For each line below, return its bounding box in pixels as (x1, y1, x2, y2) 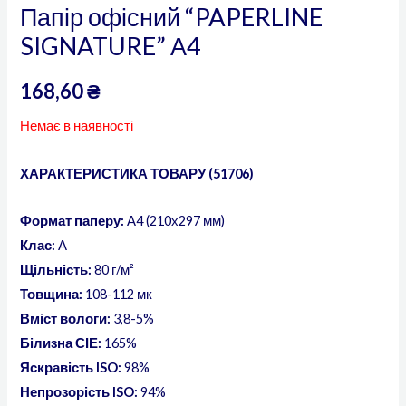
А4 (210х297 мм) (124, 213, 226, 229)
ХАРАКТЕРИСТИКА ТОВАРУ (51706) (20, 165, 255, 181)
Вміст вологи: (20, 311, 114, 327)
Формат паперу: (20, 213, 125, 229)
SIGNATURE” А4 (20, 31, 202, 62)
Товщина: (20, 286, 83, 303)
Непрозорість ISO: (20, 384, 141, 401)
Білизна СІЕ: (20, 335, 102, 352)
